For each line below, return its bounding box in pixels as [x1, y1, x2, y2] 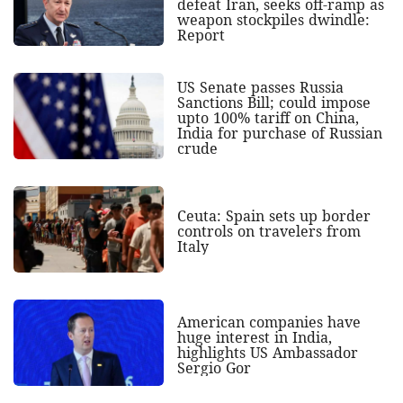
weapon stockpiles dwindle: [176, 9, 370, 30]
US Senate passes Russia [176, 76, 344, 97]
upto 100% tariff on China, [176, 107, 359, 128]
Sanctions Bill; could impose [176, 92, 371, 112]
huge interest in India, [176, 327, 332, 347]
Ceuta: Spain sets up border [176, 205, 371, 226]
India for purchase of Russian [176, 122, 382, 143]
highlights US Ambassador [176, 342, 358, 363]
